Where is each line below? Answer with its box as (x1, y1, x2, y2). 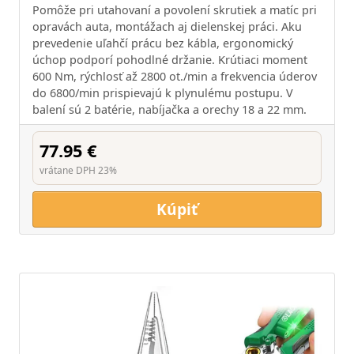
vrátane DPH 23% (40, 164, 117, 177)
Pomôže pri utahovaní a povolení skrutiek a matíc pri (32, 2, 317, 17)
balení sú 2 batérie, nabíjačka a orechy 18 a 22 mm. (32, 102, 307, 117)
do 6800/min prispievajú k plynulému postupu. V (32, 85, 293, 100)
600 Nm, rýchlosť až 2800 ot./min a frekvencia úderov (32, 69, 317, 84)
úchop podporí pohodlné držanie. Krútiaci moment (32, 52, 307, 67)
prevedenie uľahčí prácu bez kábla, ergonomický (32, 36, 293, 51)
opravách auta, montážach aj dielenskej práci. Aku (32, 19, 302, 34)
